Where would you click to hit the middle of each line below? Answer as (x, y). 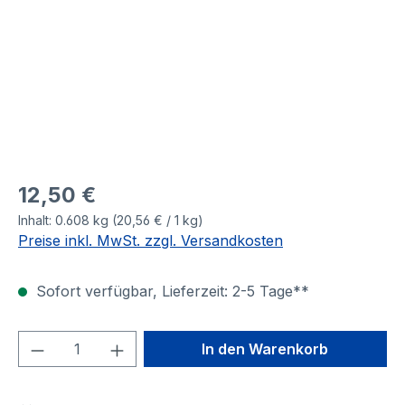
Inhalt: (37, 220)
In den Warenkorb (265, 349)
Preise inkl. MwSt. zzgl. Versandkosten (151, 240)
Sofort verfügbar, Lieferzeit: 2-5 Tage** (170, 291)
